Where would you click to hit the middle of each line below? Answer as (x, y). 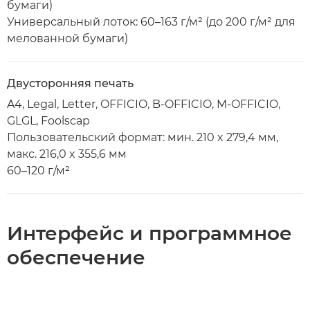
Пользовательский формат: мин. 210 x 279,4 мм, (143, 137)
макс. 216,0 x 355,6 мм (67, 154)
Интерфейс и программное (149, 233)
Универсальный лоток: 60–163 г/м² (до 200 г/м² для (151, 22)
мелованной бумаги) (67, 38)
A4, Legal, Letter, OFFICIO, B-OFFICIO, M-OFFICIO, (144, 104)
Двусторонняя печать (70, 83)
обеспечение (76, 257)
